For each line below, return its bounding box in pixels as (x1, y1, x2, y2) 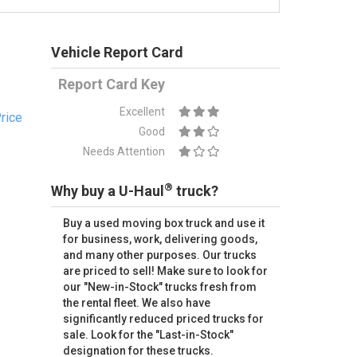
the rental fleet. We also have (62, 296, 210, 309)
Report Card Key (58, 76, 166, 92)
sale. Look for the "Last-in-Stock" (62, 328, 233, 341)
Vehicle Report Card (50, 44, 183, 61)
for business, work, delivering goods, (62, 233, 257, 245)
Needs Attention (83, 145, 166, 158)
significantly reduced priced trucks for (62, 312, 264, 325)
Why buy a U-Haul (50, 182, 164, 199)
